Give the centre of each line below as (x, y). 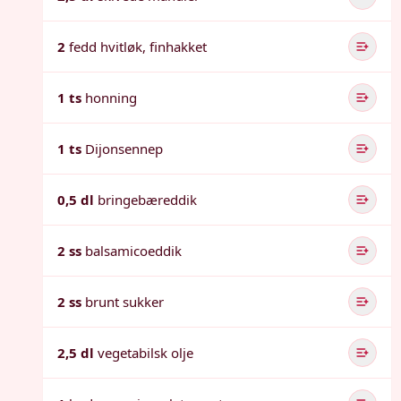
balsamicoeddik (133, 251)
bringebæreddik (147, 200)
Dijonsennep (124, 149)
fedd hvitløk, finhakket (138, 47)
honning (111, 98)
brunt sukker (124, 302)
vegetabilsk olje (145, 353)
